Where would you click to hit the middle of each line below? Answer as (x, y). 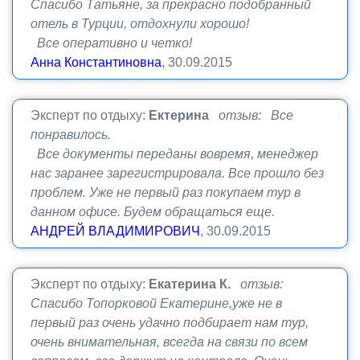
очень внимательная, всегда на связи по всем (169, 342)
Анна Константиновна (96, 62)
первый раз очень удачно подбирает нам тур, (170, 323)
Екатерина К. (190, 284)
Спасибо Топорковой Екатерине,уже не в (156, 303)
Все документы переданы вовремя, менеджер (174, 154)
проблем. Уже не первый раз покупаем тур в (166, 192)
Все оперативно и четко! (111, 43)
